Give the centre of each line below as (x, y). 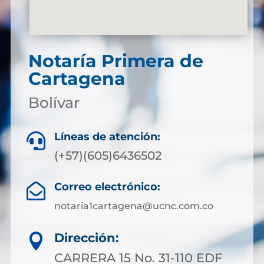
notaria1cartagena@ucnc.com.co (134, 206)
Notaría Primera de (115, 61)
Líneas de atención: (107, 137)
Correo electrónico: (107, 187)
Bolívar (54, 103)
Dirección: (87, 238)
